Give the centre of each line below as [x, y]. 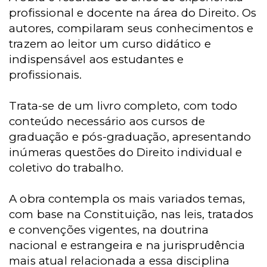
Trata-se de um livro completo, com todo [123, 106]
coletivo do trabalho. [66, 168]
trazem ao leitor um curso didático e [110, 44]
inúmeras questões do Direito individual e [126, 152]
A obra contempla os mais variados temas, [127, 199]
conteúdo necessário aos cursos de [107, 121]
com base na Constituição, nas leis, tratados [131, 214]
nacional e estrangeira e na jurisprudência [127, 245]
